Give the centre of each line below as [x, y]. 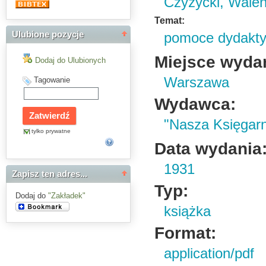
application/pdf [209, 254]
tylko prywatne [51, 131]
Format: [186, 233]
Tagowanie [52, 80]
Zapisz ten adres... [50, 174]
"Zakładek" [67, 196]
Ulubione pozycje [48, 35]
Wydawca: [195, 104]
